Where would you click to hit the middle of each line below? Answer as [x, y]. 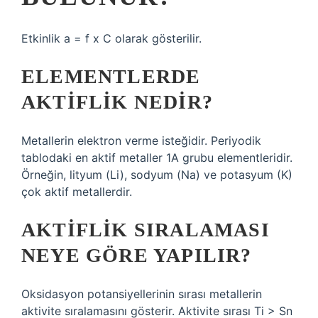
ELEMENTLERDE [111, 76]
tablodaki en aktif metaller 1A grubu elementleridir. [157, 158]
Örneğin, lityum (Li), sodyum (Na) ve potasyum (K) [157, 175]
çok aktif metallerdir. [77, 192]
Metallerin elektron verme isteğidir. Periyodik [141, 141]
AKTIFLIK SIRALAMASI [146, 230]
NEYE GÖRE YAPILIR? [137, 255]
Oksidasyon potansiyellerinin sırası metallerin [142, 294]
